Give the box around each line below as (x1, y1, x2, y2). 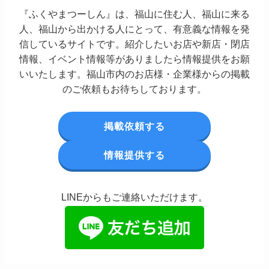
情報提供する (103, 149, 165, 160)
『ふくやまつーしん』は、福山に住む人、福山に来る (19, 8, 250, 19)
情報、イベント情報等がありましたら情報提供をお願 (19, 53, 250, 64)
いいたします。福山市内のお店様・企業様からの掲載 (19, 68, 250, 79)
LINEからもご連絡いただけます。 (61, 192, 208, 203)
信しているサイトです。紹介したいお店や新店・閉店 (19, 38, 250, 49)
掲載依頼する (103, 120, 165, 131)
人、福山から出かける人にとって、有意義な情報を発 (19, 23, 250, 34)
